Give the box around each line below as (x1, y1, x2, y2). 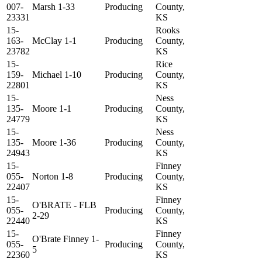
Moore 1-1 (32, 104, 71, 114)
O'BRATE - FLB (32, 200, 96, 211)
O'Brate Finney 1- (32, 234, 99, 244)
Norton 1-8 (32, 171, 73, 182)
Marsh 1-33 (32, 2, 75, 12)
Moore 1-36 (32, 137, 76, 148)
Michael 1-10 (32, 70, 81, 80)
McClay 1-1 (32, 36, 77, 46)
